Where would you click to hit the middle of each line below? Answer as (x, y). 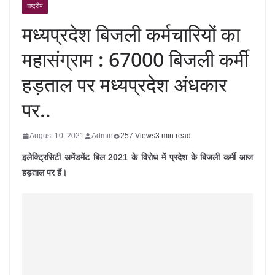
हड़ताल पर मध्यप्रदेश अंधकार (125, 84)
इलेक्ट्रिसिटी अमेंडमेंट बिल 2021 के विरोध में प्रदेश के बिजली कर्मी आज (137, 157)
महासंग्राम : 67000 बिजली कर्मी (135, 59)
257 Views (138, 136)
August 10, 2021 (57, 136)
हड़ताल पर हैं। (45, 172)
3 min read (173, 136)
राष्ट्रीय (35, 6)
